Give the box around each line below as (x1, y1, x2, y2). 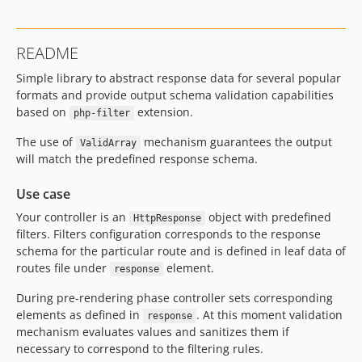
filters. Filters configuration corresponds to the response (16, 226, 321, 242)
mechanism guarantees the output (140, 134, 332, 149)
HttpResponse (133, 213, 201, 224)
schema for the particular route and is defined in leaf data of (16, 243, 346, 259)
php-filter (73, 107, 130, 119)
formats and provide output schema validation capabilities (16, 87, 334, 103)
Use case (16, 185, 70, 203)
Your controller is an (16, 209, 129, 225)
